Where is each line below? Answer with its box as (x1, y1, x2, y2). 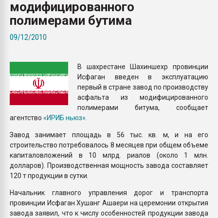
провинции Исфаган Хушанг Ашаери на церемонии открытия (10, 199, 208, 207)
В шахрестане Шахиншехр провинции (77, 62, 208, 71)
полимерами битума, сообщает (77, 103, 208, 111)
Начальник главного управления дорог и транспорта (10, 188, 208, 197)
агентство (10, 113, 43, 122)
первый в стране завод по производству (77, 83, 208, 91)
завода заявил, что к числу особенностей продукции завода (10, 209, 208, 217)
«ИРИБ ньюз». (43, 113, 87, 122)
